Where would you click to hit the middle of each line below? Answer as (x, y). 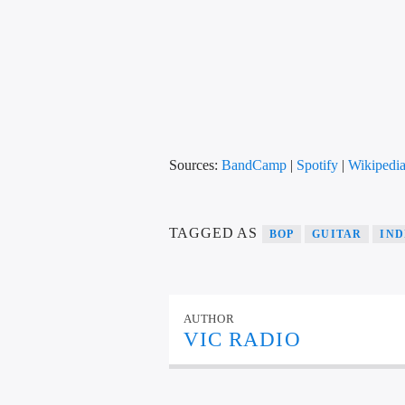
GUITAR (337, 234)
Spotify (317, 165)
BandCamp (254, 165)
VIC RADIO (242, 340)
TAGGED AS (215, 232)
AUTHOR (209, 319)
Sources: (195, 165)
